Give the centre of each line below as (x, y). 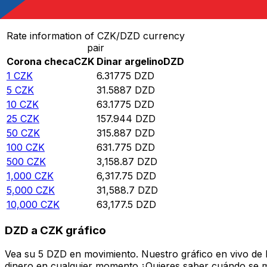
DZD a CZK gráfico (55, 230)
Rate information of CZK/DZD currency (95, 36)
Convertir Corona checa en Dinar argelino (104, 11)
